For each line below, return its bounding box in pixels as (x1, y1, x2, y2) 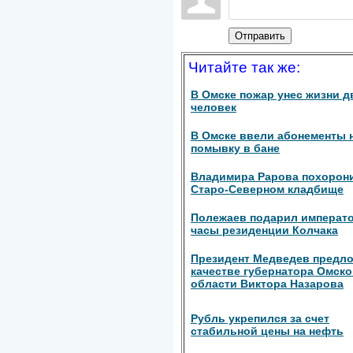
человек (191, 100, 236, 113)
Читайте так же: (188, 58, 300, 76)
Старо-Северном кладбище (191, 182, 344, 195)
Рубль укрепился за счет (191, 311, 329, 325)
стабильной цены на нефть (191, 324, 344, 337)
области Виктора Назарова (191, 277, 344, 290)
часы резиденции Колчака (191, 223, 338, 236)
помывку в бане (191, 141, 280, 154)
